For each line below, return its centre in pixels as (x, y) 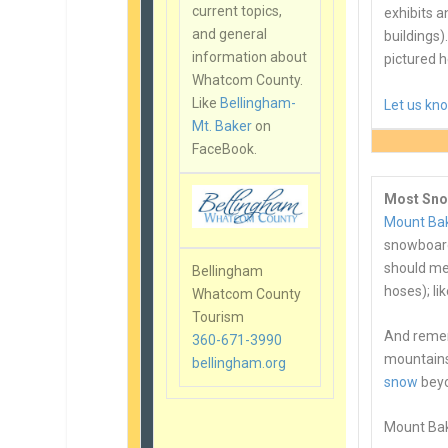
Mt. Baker (222, 125)
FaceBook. (225, 148)
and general (230, 33)
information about (250, 56)
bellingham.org (239, 362)
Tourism (218, 316)
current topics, (237, 10)
